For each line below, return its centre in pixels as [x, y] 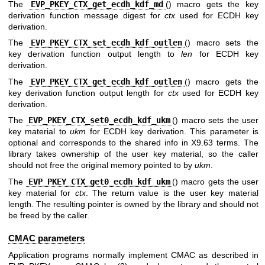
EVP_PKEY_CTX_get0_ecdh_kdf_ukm [99, 181]
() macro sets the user [216, 120]
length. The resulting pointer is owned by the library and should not [133, 204]
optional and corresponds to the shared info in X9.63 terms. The [133, 143]
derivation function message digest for [87, 16]
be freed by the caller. [49, 215]
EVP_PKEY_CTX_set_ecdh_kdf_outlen [107, 43]
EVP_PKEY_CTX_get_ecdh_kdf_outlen [106, 81]
